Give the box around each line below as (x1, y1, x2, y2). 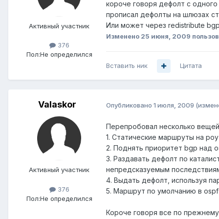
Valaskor (38, 99, 76, 110)
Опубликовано (106, 101, 153, 109)
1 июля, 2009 (153, 101, 194, 109)
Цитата (180, 62, 202, 70)
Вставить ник (106, 62, 148, 70)
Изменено (106, 32, 141, 41)
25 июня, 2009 (141, 32, 191, 41)
